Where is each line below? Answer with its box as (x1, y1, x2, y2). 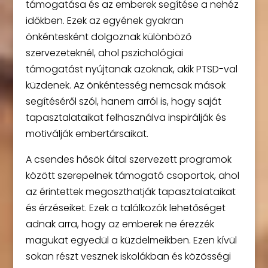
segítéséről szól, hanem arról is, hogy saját (25, 94, 221, 108)
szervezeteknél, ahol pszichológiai (25, 45, 183, 60)
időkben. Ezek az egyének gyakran (25, 13, 184, 28)
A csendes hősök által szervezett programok (25, 152, 232, 166)
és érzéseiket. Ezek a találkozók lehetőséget (25, 200, 226, 215)
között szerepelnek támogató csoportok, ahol (25, 168, 239, 182)
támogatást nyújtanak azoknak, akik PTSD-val (25, 62, 237, 76)
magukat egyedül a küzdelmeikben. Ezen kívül (25, 233, 237, 247)
